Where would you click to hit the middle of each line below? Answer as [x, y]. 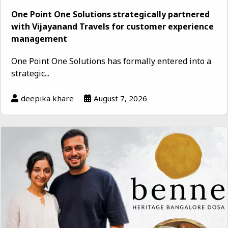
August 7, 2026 [120, 98]
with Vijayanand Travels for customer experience [112, 27]
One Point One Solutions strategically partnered [110, 15]
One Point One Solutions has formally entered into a [111, 61]
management [39, 39]
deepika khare [47, 98]
